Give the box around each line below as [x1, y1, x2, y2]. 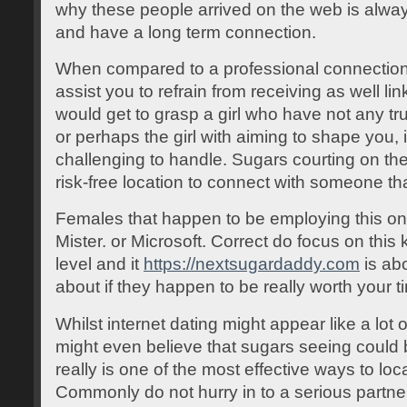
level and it [55, 254, 144, 274]
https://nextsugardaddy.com [144, 254, 360, 274]
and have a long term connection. [55, 22, 316, 42]
